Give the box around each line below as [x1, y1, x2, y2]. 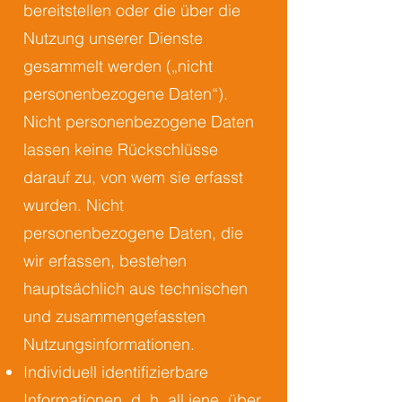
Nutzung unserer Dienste [23, 28, 203, 48]
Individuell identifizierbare [23, 362, 208, 382]
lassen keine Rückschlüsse [23, 139, 218, 160]
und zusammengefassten [23, 306, 205, 327]
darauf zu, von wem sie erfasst [23, 167, 243, 188]
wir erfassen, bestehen [23, 250, 187, 271]
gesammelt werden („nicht [23, 56, 213, 76]
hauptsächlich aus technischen [23, 278, 248, 299]
